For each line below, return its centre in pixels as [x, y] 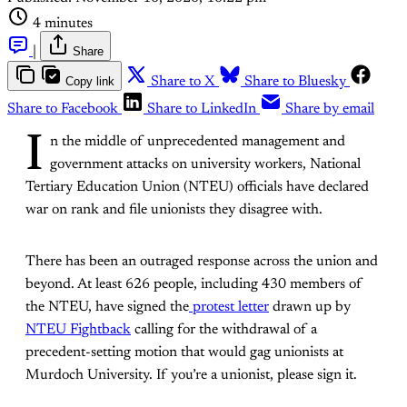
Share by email [330, 109]
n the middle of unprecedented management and [198, 142]
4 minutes [63, 24]
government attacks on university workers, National [205, 165]
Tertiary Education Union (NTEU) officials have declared [197, 188]
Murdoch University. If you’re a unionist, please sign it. [191, 376]
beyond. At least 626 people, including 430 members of [194, 285]
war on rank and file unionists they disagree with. [174, 210]
